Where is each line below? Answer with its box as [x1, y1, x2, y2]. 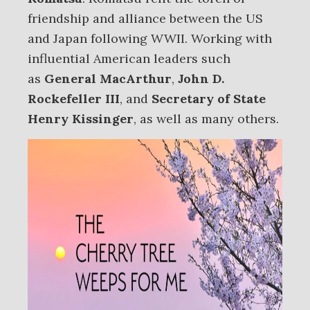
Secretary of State [152, 91, 266, 107]
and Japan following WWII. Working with [28, 30, 272, 46]
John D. [178, 71, 224, 86]
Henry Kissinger [28, 111, 134, 127]
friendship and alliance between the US [28, 10, 263, 26]
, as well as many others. [134, 111, 279, 127]
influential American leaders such [28, 51, 230, 66]
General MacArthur [44, 71, 172, 86]
